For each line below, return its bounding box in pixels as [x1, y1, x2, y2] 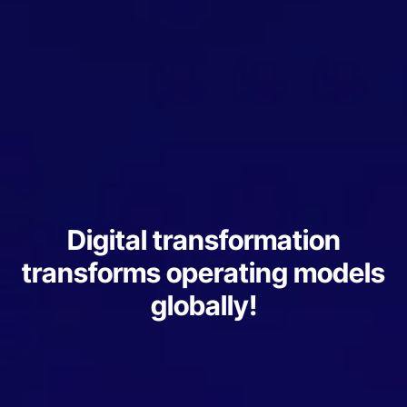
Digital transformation [66, 223, 341, 257]
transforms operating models [22, 256, 385, 290]
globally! [150, 289, 257, 323]
